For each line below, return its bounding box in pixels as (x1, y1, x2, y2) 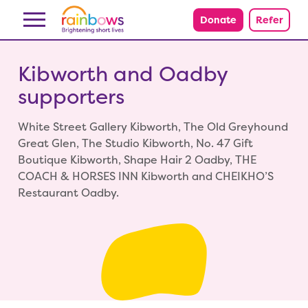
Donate (200, 13, 236, 26)
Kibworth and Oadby (18, 60, 228, 88)
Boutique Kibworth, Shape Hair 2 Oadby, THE (18, 153, 256, 168)
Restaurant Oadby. (18, 186, 119, 201)
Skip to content (12, 6, 94, 21)
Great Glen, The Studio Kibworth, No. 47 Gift (18, 136, 253, 151)
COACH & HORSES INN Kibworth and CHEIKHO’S (18, 169, 274, 184)
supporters (18, 82, 124, 111)
